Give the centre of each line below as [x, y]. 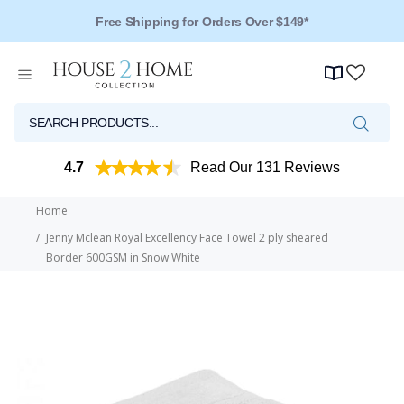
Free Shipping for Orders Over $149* [202, 21]
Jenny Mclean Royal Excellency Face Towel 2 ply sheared [187, 238]
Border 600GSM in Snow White [123, 258]
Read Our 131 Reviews [265, 168]
